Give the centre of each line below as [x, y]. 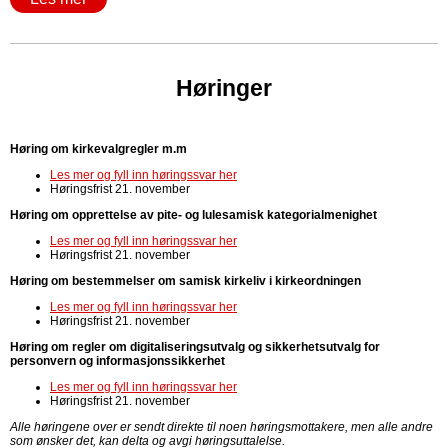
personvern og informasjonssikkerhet [117, 361]
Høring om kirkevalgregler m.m [98, 149]
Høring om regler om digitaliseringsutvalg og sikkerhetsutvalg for [195, 347]
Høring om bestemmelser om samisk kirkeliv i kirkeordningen [185, 281]
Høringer [224, 88]
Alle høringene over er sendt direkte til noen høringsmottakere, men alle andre [221, 427]
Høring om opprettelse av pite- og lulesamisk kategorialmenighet [193, 215]
